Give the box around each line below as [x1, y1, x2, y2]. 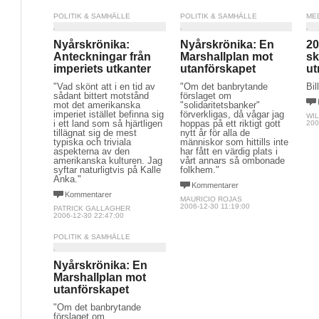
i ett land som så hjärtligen [53, 118, 162, 129]
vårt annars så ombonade [179, 155, 285, 166]
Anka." [53, 174, 81, 184]
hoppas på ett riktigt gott [179, 118, 281, 129]
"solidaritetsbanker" [179, 100, 260, 110]
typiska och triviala [53, 137, 131, 147]
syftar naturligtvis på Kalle [53, 164, 161, 175]
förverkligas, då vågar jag [179, 109, 284, 120]
